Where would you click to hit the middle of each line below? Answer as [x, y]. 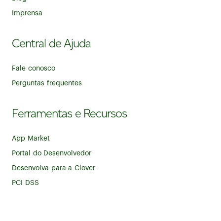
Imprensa [27, 14]
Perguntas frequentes [47, 84]
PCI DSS [25, 183]
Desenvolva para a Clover [54, 168]
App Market [31, 139]
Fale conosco [34, 69]
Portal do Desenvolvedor [52, 154]
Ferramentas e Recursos [69, 113]
